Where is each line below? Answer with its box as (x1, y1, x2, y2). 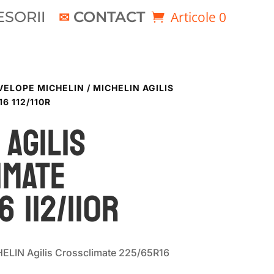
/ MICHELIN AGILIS (84, 83, 174, 94)
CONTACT (73, 7, 145, 26)
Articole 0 (170, 8, 226, 26)
